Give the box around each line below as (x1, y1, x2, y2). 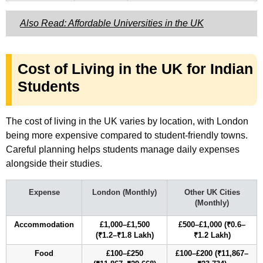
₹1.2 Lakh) (193, 231, 231, 240)
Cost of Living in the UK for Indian (18, 60, 253, 77)
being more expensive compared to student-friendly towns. (6, 130, 248, 140)
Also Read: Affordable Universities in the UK (20, 18, 204, 28)
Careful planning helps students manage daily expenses (6, 144, 240, 154)
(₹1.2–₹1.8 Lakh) (95, 231, 154, 240)
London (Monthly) (92, 188, 157, 197)
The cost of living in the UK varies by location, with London (6, 116, 248, 126)
